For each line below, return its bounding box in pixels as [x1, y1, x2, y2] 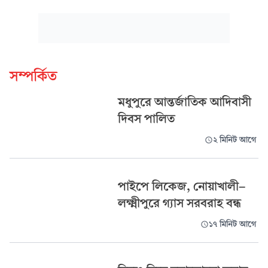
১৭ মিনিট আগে [208, 219, 256, 229]
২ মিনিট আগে [212, 135, 256, 145]
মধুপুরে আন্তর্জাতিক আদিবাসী [117, 95, 251, 109]
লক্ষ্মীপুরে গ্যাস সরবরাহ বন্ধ [117, 196, 241, 210]
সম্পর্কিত [10, 68, 57, 85]
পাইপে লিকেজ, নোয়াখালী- [117, 179, 246, 193]
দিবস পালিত [117, 111, 175, 126]
